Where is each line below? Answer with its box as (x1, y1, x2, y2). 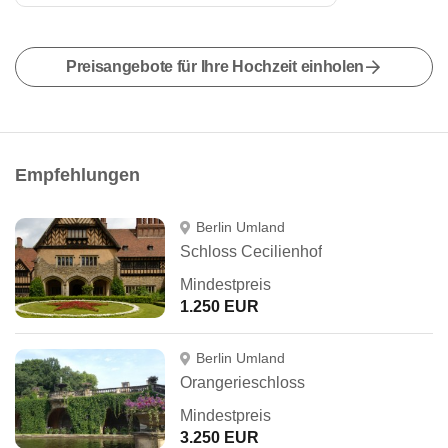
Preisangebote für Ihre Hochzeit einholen (65, 58, 365, 75)
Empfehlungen (15, 165, 140, 185)
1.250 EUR (180, 298, 259, 315)
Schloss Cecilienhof (180, 243, 322, 260)
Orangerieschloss (180, 374, 305, 391)
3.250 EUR (180, 429, 259, 446)
